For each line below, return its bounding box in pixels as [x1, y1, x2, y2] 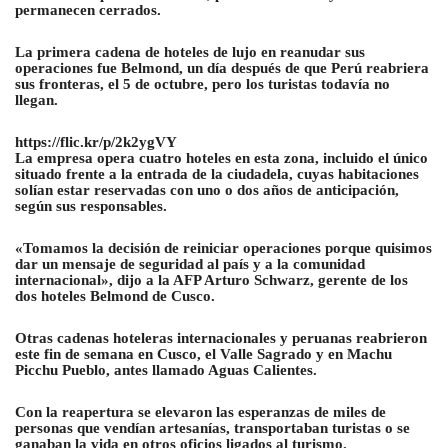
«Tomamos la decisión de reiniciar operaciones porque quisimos [15, 240, 432, 257]
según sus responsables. [15, 198, 167, 215]
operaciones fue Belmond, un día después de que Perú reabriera [15, 60, 429, 77]
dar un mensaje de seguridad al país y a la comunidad [15, 256, 365, 273]
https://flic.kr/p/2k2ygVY [15, 134, 177, 151]
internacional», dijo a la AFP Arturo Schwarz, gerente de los [15, 272, 408, 289]
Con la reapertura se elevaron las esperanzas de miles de [15, 404, 386, 421]
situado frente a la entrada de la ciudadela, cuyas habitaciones [15, 166, 419, 183]
